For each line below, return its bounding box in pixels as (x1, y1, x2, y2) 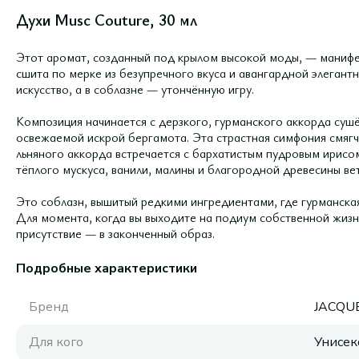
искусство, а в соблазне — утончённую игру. (16, 80, 254, 98)
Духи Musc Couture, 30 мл (16, 9, 197, 30)
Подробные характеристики (16, 260, 197, 277)
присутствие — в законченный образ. (16, 224, 215, 242)
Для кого (29, 333, 83, 351)
